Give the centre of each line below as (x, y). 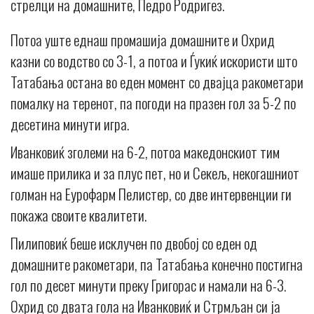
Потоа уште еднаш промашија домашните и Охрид (143, 39)
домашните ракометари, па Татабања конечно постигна (157, 264)
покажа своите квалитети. (78, 214)
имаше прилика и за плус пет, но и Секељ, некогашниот (155, 172)
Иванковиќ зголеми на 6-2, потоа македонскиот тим (145, 151)
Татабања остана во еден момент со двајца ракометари (157, 81)
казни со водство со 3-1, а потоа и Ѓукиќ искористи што (154, 60)
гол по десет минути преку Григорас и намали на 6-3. (148, 285)
